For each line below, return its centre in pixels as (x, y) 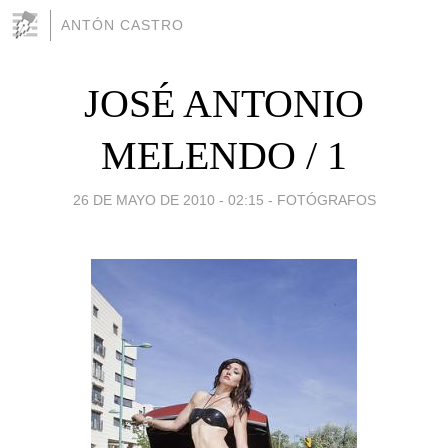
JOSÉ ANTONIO (224, 103)
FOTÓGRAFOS (326, 199)
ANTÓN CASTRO (122, 25)
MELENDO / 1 (224, 155)
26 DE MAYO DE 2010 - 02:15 (168, 199)
